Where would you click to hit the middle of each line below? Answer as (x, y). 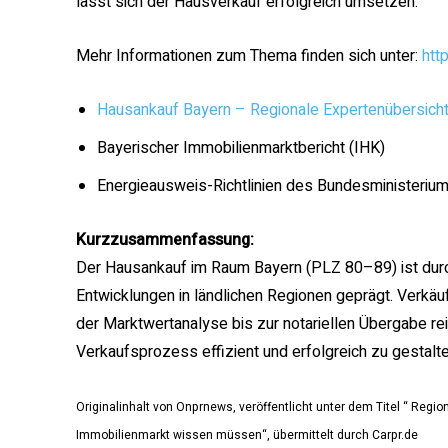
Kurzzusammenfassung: (165, 240)
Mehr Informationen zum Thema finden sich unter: (249, 56)
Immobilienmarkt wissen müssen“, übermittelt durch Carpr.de (247, 435)
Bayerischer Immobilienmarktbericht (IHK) (241, 148)
